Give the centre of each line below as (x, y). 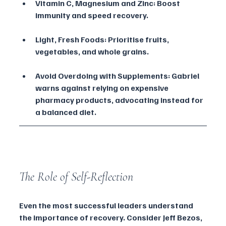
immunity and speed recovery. (92, 15)
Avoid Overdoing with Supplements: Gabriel (118, 76)
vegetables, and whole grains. (92, 52)
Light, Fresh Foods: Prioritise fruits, (103, 40)
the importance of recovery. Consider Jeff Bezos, (111, 218)
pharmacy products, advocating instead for (120, 100)
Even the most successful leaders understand (107, 206)
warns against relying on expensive (103, 88)
